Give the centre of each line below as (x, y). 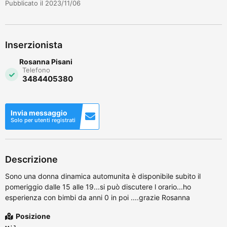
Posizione (32, 216)
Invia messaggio (39, 112)
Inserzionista (34, 45)
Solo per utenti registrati (43, 120)
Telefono (36, 70)
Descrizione (31, 159)
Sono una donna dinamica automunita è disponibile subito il (103, 176)
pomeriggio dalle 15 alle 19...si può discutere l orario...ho (98, 186)
